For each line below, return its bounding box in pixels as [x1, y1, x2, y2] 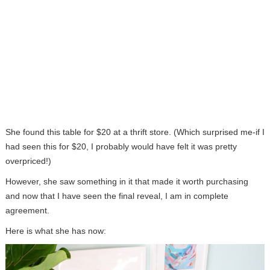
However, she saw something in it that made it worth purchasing [5, 177, 248, 187]
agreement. [5, 206, 49, 216]
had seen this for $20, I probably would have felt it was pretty [5, 142, 237, 152]
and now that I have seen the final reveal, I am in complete [5, 191, 228, 201]
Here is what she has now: [5, 226, 106, 236]
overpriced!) [5, 156, 51, 166]
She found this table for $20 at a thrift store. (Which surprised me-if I [5, 127, 265, 137]
